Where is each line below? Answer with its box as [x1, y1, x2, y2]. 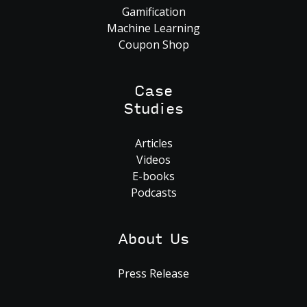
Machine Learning [107, 20, 200, 36]
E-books [132, 168, 175, 184]
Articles [134, 135, 173, 151]
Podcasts [130, 184, 177, 200]
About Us [118, 230, 189, 248]
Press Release [118, 265, 189, 281]
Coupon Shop [118, 36, 189, 52]
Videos [136, 151, 171, 167]
